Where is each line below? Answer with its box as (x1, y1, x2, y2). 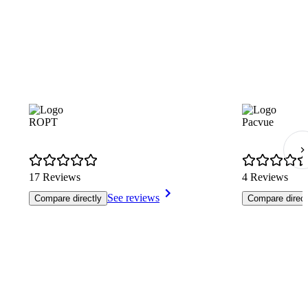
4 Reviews (242, 171, 288, 184)
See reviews (107, 192, 159, 204)
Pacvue (242, 116, 274, 129)
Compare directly (34, 193, 102, 204)
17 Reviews (29, 171, 80, 184)
